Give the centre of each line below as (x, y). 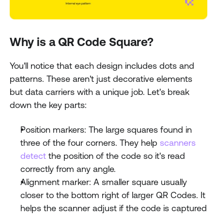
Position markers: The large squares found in (106, 130)
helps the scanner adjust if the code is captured (114, 208)
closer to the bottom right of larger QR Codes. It (113, 195)
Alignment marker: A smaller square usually (104, 182)
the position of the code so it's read (117, 156)
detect (34, 156)
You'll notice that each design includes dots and (102, 66)
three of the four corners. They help (90, 143)
